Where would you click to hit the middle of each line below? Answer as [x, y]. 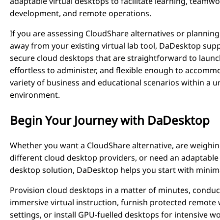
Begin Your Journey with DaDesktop [110, 120]
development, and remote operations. [81, 13]
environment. [35, 95]
